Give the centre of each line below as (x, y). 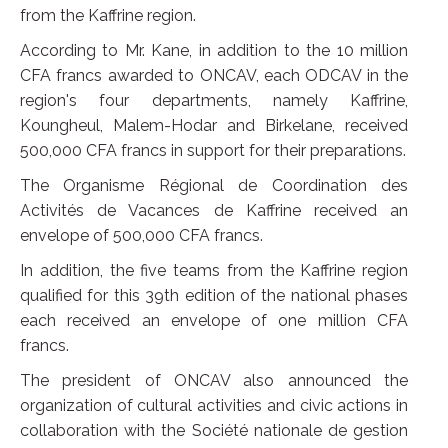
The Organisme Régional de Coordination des (214, 186)
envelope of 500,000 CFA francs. (141, 236)
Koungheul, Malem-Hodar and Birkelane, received (214, 126)
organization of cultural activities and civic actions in (214, 406)
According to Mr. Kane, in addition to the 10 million (214, 51)
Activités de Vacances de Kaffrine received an (214, 211)
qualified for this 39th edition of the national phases (214, 296)
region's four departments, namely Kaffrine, (214, 101)
